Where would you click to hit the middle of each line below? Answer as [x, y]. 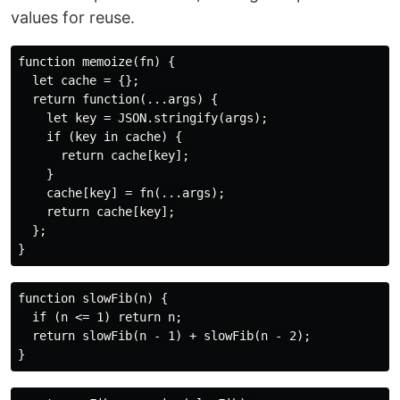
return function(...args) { [118, 99]
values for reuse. [73, 17]
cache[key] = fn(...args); [121, 192]
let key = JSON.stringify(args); [143, 117]
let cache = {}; [79, 80]
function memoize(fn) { [96, 61]
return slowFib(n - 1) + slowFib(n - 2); [164, 335]
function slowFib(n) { [93, 298]
